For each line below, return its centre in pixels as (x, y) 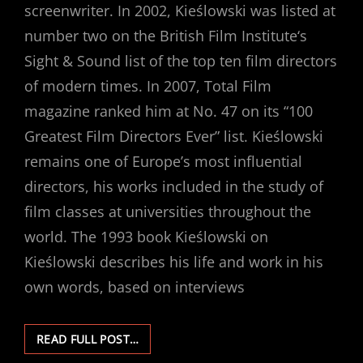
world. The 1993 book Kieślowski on (146, 237)
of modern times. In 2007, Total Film (148, 86)
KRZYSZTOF (170, 338)
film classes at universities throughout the (168, 211)
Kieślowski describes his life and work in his (174, 262)
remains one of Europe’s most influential (163, 161)
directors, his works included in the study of (174, 186)
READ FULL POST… (88, 339)
